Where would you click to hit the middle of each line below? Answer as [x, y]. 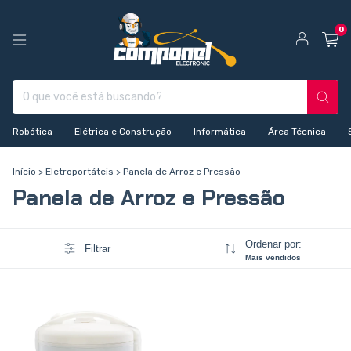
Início [24, 172]
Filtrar [97, 248]
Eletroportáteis [80, 172]
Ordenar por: [273, 244]
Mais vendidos [273, 258]
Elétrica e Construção [123, 132]
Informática [220, 132]
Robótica [33, 132]
